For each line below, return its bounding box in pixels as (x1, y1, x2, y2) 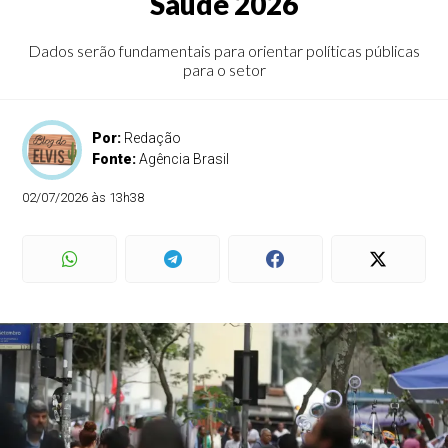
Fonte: (92, 151, 140, 167)
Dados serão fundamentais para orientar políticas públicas (28, 41, 420, 60)
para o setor (182, 60, 266, 79)
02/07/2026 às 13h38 (22, 190, 145, 205)
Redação (124, 130, 182, 146)
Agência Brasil (139, 151, 230, 167)
